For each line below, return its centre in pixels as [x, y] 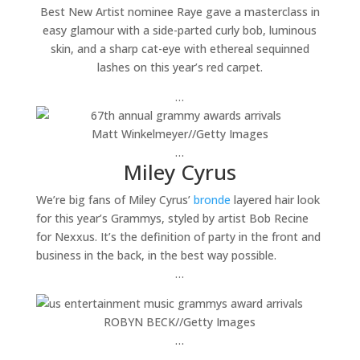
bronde [212, 200]
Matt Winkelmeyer [139, 134]
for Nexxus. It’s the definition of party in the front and [178, 237]
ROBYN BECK [140, 322]
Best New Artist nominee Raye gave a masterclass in [180, 12]
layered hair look [275, 200]
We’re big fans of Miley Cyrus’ [115, 200]
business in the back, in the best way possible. [156, 255]
